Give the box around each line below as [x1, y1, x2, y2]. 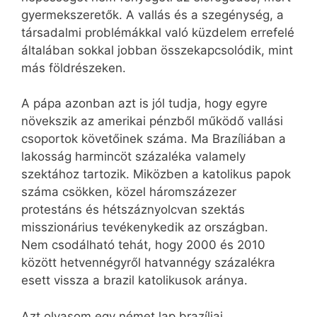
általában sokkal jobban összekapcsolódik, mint [21, 42, 293, 57]
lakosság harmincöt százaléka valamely [21, 149, 246, 164]
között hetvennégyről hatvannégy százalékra [21, 255, 275, 270]
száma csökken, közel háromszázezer [21, 185, 236, 200]
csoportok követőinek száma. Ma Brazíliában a [21, 132, 286, 146]
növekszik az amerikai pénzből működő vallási [21, 114, 283, 129]
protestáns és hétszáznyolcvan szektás [21, 202, 245, 217]
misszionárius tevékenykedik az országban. [21, 220, 268, 235]
